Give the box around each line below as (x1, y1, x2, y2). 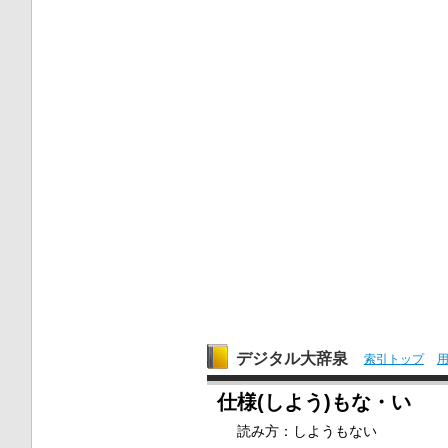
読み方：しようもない (237, 423, 378, 440)
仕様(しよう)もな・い (216, 391, 411, 414)
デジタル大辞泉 (235, 350, 348, 368)
